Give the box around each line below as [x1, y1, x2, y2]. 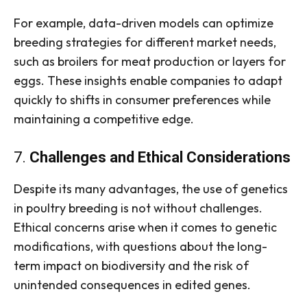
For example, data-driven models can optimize [14, 15, 273, 32]
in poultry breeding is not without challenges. [14, 200, 262, 217]
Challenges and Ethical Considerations [29, 149, 291, 167]
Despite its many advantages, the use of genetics [14, 181, 288, 197]
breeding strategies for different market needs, [14, 34, 276, 51]
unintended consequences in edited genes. [14, 277, 251, 293]
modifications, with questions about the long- [14, 238, 267, 255]
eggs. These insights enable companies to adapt [14, 73, 282, 89]
